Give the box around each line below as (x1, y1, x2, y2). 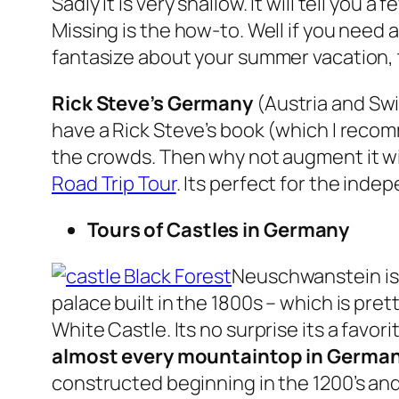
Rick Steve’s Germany (52, 90, 253, 118)
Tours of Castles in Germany (87, 216, 350, 244)
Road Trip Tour (52, 170, 176, 198)
